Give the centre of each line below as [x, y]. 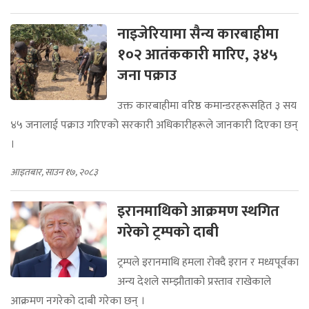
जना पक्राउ [147, 76]
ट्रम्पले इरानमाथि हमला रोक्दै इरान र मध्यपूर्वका [208, 263]
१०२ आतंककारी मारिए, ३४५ [198, 55]
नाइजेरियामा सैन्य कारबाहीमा [198, 34]
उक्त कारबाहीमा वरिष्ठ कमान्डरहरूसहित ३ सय [207, 106]
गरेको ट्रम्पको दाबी [168, 232]
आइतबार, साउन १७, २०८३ [54, 172]
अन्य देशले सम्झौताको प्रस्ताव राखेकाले [194, 282]
